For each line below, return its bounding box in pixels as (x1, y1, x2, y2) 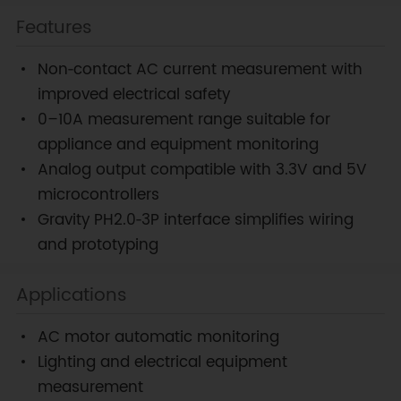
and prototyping (37, 233, 158, 259)
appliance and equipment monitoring (37, 132, 319, 158)
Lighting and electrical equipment (37, 350, 287, 376)
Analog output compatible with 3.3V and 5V (37, 158, 367, 183)
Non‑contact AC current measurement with (37, 57, 363, 83)
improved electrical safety (37, 82, 230, 108)
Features (15, 13, 92, 44)
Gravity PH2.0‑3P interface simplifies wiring (37, 208, 354, 234)
